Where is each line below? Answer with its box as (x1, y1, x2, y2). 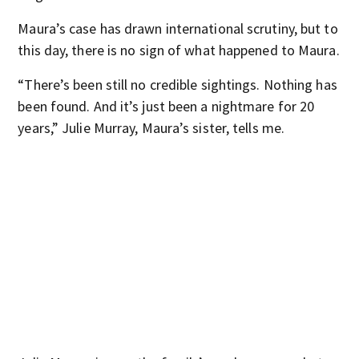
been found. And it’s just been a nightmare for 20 (18, 97, 315, 115)
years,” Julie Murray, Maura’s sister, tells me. (18, 119, 285, 137)
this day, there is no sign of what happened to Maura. (18, 41, 340, 59)
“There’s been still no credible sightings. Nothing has (18, 75, 337, 94)
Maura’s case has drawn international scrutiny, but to (18, 19, 338, 38)
